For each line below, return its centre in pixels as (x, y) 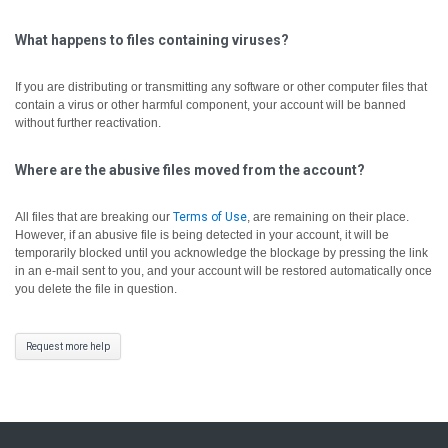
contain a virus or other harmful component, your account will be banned (210, 105)
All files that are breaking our (94, 217)
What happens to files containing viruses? (152, 40)
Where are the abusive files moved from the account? (190, 170)
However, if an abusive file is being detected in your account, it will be (202, 235)
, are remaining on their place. (328, 217)
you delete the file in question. (96, 289)
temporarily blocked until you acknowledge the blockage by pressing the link (221, 253)
